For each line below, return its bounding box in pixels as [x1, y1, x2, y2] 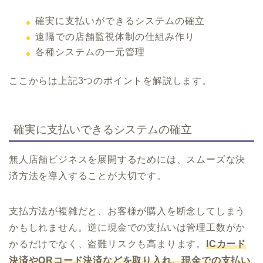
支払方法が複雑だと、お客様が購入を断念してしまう [9, 205, 246, 216]
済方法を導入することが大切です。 [9, 170, 167, 181]
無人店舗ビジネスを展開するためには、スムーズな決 [9, 154, 246, 164]
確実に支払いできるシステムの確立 [14, 123, 192, 136]
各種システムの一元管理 [35, 47, 145, 58]
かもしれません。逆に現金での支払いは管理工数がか [9, 222, 246, 232]
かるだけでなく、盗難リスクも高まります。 [9, 238, 206, 249]
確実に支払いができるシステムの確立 [35, 16, 205, 26]
